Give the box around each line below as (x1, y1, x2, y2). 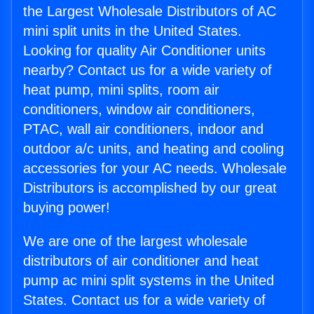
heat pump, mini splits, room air (23, 82, 219, 98)
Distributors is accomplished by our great (23, 180, 277, 196)
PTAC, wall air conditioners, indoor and (23, 121, 264, 137)
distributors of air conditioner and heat (23, 253, 259, 269)
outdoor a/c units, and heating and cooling (23, 141, 284, 157)
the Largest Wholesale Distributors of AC (23, 4, 276, 20)
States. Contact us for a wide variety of (23, 292, 266, 308)
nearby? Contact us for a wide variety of (23, 62, 272, 78)
